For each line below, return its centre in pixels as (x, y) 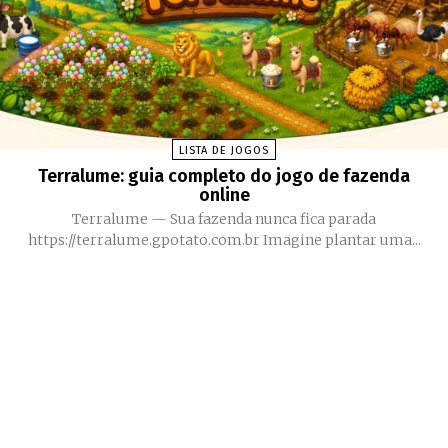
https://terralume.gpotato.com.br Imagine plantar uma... (224, 239)
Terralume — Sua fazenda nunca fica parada (224, 218)
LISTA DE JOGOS (224, 150)
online (224, 194)
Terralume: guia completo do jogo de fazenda (224, 175)
